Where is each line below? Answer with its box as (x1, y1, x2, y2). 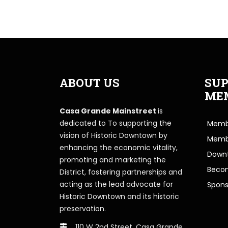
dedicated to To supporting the (60, 118, 172, 128)
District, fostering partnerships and (60, 166, 182, 177)
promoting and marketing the (60, 154, 166, 165)
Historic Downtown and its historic (60, 191, 179, 202)
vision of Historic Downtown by (60, 130, 167, 140)
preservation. (60, 203, 106, 214)
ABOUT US (60, 75, 120, 90)
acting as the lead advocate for (60, 179, 173, 189)
